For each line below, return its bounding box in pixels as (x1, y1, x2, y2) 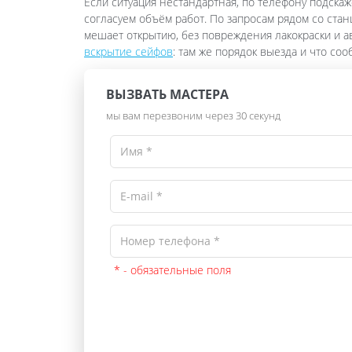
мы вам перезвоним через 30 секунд (106, 108, 280, 123)
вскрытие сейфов (84, 43, 173, 59)
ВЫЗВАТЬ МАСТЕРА (106, 85, 229, 103)
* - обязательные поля (114, 262, 231, 277)
